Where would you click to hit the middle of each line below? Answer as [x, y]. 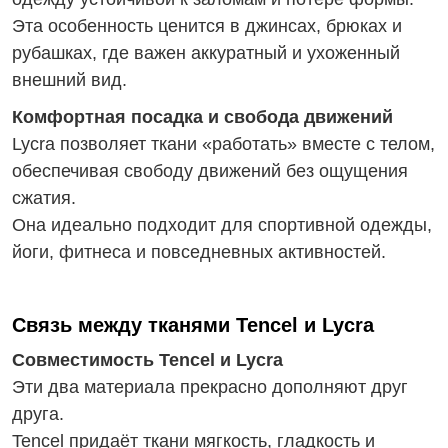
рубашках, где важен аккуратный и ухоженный [206, 53]
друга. [38, 414]
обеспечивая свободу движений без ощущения [210, 171]
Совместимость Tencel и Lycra [147, 360]
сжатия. [44, 198]
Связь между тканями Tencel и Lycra [193, 325]
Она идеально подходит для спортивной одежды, [222, 225]
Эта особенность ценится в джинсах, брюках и [207, 26]
